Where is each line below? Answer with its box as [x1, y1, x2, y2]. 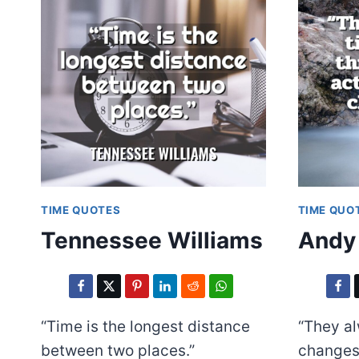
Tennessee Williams [41, 227, 263, 255]
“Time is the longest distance [41, 317, 250, 337]
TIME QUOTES [41, 203, 121, 216]
